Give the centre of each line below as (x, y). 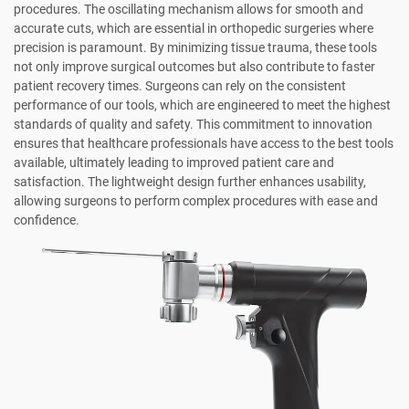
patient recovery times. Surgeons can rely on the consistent (180, 86)
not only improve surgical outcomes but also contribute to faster (194, 67)
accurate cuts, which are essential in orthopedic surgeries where (194, 29)
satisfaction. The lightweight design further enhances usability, (190, 182)
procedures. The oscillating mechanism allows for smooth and (189, 10)
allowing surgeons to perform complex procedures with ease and (196, 201)
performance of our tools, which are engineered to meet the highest (202, 105)
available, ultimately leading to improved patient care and (174, 163)
